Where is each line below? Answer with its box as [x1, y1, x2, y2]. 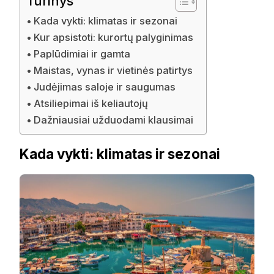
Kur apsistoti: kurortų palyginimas [34, 31, 194, 44]
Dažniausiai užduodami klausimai [34, 114, 194, 127]
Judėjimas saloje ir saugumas [34, 81, 176, 94]
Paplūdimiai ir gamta [34, 48, 131, 61]
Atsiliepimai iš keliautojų [34, 97, 149, 110]
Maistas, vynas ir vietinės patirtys [34, 64, 193, 77]
